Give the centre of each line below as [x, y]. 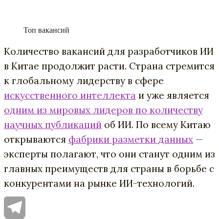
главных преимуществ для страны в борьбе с [109, 169]
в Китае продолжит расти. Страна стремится [109, 66]
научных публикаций [53, 125]
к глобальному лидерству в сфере [84, 81]
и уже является [173, 95]
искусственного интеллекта [70, 95]
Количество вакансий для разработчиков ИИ [109, 51]
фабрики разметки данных [131, 139]
